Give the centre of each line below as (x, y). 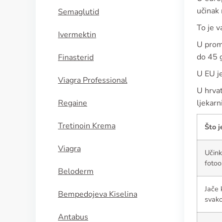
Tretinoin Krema (87, 126)
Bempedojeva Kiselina (98, 194)
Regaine (73, 103)
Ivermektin (77, 35)
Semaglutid (79, 12)
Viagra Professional (93, 80)
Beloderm (76, 171)
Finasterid (76, 57)
